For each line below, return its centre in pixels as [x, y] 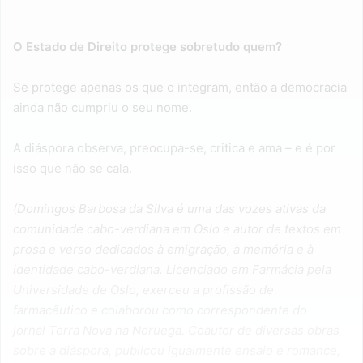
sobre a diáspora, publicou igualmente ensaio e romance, [177, 350]
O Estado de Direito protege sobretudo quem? [147, 46]
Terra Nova [80, 330]
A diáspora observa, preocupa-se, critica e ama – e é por [174, 147]
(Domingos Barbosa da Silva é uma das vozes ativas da [169, 208]
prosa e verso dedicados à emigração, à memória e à [163, 249]
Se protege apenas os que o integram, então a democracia [180, 87]
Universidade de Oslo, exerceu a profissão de [143, 289]
